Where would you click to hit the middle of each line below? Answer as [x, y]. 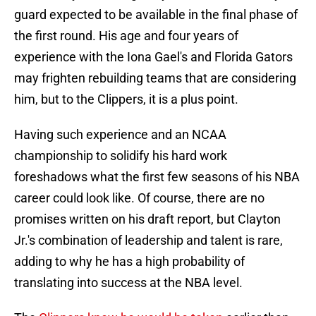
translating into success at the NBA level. [128, 283]
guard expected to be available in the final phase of [156, 15]
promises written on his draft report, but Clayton [147, 219]
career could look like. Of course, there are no [139, 198]
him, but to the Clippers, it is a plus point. [126, 99]
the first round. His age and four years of [126, 36]
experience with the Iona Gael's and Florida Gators [153, 57]
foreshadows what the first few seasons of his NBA [157, 177]
